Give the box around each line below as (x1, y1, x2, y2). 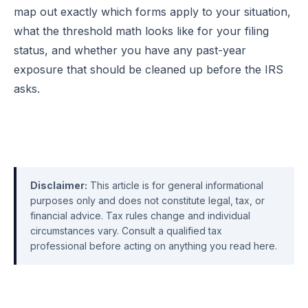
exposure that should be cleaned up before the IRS (14, 63, 283, 76)
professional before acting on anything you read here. (30, 240, 277, 252)
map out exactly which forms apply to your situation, (14, 5, 291, 19)
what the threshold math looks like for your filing (14, 24, 269, 38)
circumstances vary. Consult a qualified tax (30, 225, 222, 236)
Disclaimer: (30, 179, 87, 191)
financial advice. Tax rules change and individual (30, 210, 250, 221)
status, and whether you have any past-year (14, 43, 246, 57)
